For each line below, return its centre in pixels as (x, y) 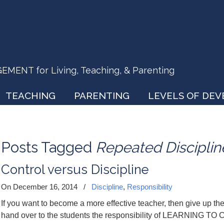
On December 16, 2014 (40, 187)
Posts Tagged (48, 147)
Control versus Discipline (75, 169)
